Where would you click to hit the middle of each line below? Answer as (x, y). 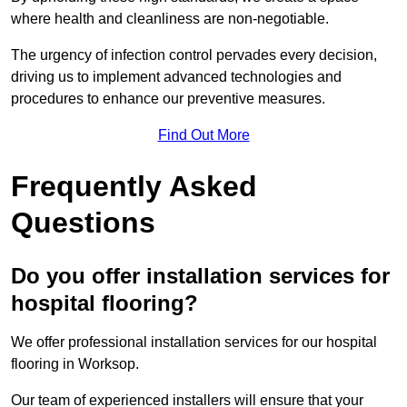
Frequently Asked (134, 187)
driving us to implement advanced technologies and (176, 77)
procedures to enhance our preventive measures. (168, 99)
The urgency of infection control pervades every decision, (194, 55)
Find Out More (203, 135)
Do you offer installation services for (200, 276)
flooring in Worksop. (77, 364)
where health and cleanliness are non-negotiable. (172, 19)
